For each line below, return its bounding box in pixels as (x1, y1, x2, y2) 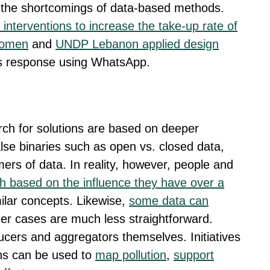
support (174, 248, 214, 262)
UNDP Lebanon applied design (55, 37, 219, 51)
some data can (129, 194, 209, 208)
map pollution (95, 248, 166, 262)
